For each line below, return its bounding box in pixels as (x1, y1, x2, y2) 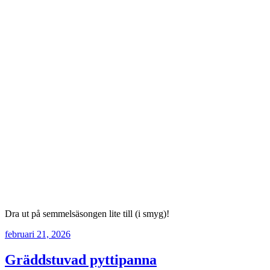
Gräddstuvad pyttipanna (5, 251, 157, 268)
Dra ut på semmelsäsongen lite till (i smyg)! (5, 208, 169, 219)
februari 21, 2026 (5, 228, 71, 239)
